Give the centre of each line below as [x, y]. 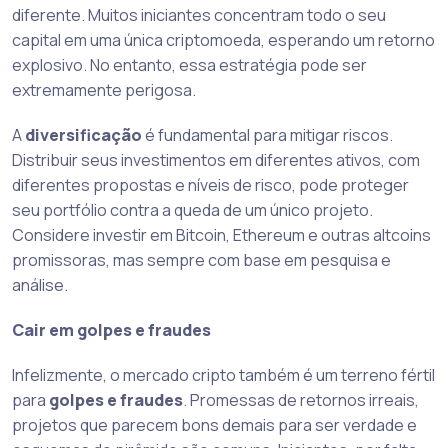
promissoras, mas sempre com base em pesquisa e [201, 260]
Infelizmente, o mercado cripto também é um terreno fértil [223, 375]
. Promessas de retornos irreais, [301, 400]
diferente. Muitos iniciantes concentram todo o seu [199, 15]
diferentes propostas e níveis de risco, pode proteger [210, 185]
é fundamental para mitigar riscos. [267, 135]
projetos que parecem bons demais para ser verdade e [214, 425]
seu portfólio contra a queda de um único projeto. [192, 210]
